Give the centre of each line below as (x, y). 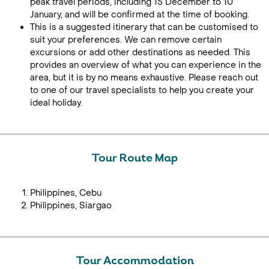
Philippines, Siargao (71, 206)
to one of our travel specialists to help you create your (142, 90)
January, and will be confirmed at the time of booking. (140, 15)
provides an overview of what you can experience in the (146, 65)
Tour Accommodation (134, 261)
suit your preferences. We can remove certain (126, 40)
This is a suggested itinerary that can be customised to (144, 27)
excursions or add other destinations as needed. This (140, 53)
